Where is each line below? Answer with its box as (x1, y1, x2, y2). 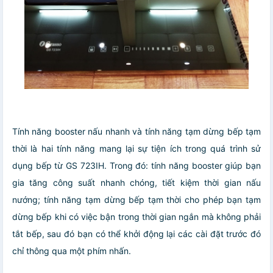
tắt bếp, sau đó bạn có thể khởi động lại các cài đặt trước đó (12, 228, 261, 239)
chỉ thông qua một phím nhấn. (12, 245, 131, 256)
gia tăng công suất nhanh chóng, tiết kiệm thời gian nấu (12, 177, 261, 188)
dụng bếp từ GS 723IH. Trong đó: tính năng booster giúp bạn (12, 160, 261, 171)
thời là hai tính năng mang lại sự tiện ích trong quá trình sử (12, 143, 261, 154)
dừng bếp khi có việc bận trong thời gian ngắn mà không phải (12, 211, 261, 222)
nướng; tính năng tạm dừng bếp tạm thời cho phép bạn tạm (12, 194, 261, 205)
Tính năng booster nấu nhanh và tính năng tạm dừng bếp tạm (12, 126, 261, 136)
